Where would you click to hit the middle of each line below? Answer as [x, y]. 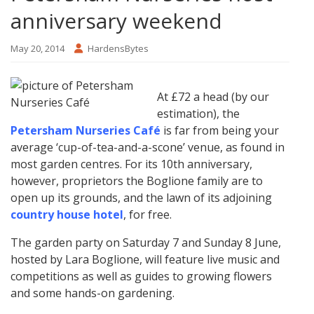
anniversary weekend [116, 21]
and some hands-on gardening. [93, 293]
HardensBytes [118, 49]
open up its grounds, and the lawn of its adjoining [141, 198]
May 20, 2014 [37, 49]
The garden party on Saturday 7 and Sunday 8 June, [146, 243]
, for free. [148, 215]
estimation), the [198, 114]
